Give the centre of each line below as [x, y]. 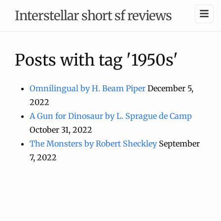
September [179, 144]
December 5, [170, 88]
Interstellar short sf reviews [93, 16]
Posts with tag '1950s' [96, 60]
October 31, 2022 [61, 130]
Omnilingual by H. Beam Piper [88, 88]
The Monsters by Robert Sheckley [93, 144]
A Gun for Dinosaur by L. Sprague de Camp [111, 116]
